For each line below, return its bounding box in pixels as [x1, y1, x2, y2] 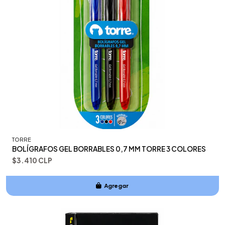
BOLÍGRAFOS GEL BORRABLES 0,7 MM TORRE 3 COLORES [12, 144, 206, 153]
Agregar [104, 181, 129, 189]
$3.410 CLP [12, 156, 52, 165]
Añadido [103, 201, 130, 209]
